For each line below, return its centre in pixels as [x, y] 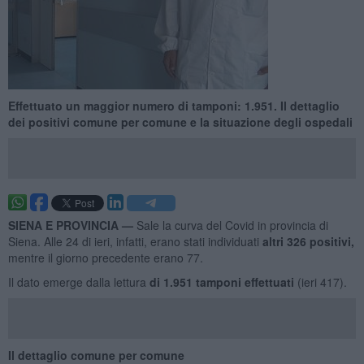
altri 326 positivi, [308, 241]
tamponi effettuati [246, 282]
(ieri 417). [322, 282]
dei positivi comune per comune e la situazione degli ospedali [180, 121]
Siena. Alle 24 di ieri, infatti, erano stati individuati [135, 241]
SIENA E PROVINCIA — [72, 225]
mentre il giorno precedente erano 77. [105, 257]
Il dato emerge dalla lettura [77, 282]
